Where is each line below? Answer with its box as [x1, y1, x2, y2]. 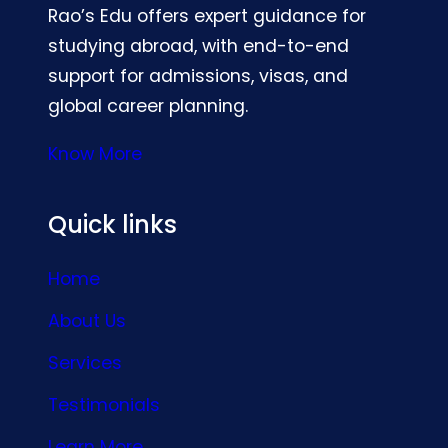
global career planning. [48, 93, 248, 118]
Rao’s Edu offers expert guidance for [48, 3, 366, 28]
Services [48, 351, 122, 376]
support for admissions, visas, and [48, 63, 348, 88]
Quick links [48, 207, 177, 241]
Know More [48, 141, 142, 166]
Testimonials [48, 393, 160, 418]
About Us [48, 309, 126, 334]
